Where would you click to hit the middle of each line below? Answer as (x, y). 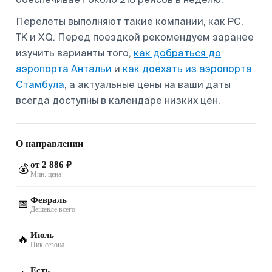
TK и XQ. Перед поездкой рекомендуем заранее (135, 37)
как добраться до (177, 53)
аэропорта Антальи (64, 69)
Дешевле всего (53, 209)
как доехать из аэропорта (187, 69)
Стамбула (40, 84)
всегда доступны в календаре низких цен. (118, 100)
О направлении (49, 143)
